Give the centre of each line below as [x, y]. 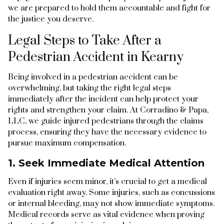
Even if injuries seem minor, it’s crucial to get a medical [107, 181]
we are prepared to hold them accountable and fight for [109, 8]
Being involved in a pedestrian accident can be [93, 77]
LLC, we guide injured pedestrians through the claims [106, 121]
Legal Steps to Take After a [85, 40]
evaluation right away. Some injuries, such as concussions [111, 192]
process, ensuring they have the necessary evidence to [107, 132]
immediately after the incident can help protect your [103, 99]
